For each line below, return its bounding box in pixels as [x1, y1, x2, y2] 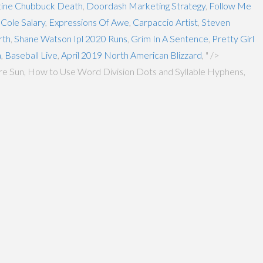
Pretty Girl [212, 32, 254, 44]
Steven [201, 16, 230, 28]
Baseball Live [5, 49, 58, 60]
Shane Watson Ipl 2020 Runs [14, 32, 127, 44]
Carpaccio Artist [133, 16, 198, 28]
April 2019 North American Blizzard [61, 49, 202, 60]
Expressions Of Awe [49, 16, 129, 28]
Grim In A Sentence [131, 32, 208, 44]
